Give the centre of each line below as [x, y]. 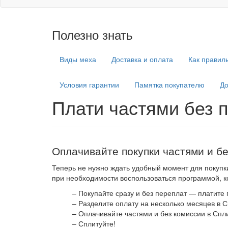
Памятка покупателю [169, 85]
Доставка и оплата [142, 59]
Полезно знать [92, 35]
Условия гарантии [89, 85]
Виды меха [78, 59]
